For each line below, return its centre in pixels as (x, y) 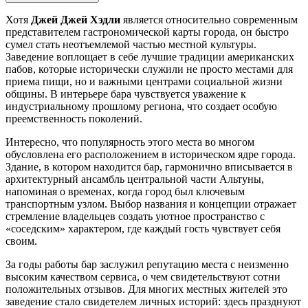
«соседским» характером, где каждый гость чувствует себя (143, 229)
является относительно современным (209, 20)
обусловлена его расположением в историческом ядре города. (151, 155)
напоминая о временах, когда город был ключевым (125, 192)
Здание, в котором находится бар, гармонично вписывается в (149, 167)
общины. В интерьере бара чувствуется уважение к (126, 94)
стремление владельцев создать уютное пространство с (135, 217)
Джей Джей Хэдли (76, 20)
